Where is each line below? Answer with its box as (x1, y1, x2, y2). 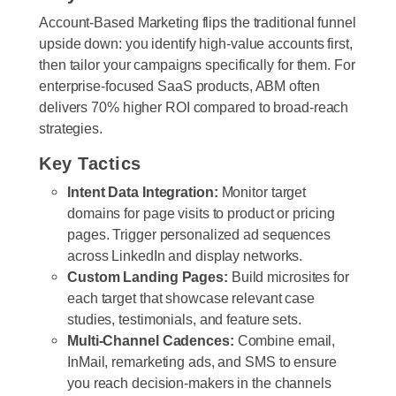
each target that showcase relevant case (67, 289, 316, 306)
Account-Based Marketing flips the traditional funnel (39, 13, 356, 30)
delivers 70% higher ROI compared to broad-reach (39, 98, 349, 115)
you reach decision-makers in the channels (67, 374, 331, 391)
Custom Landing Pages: (67, 268, 228, 285)
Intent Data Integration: (67, 183, 218, 200)
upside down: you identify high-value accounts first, (39, 34, 353, 51)
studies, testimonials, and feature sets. (67, 310, 301, 327)
